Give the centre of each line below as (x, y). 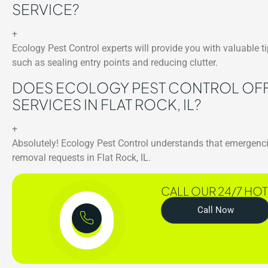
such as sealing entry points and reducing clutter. (115, 63)
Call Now (216, 210)
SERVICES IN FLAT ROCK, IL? (106, 104)
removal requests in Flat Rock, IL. (81, 157)
